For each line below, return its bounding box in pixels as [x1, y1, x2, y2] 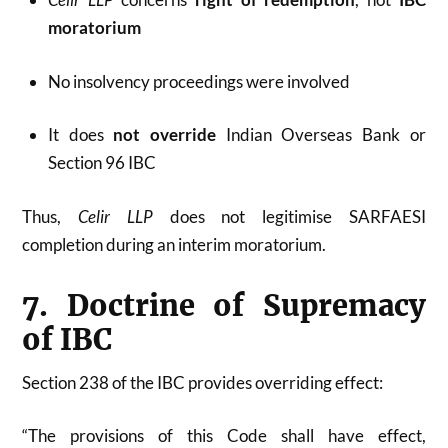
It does [47, 124, 114, 146]
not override [113, 124, 216, 146]
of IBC [22, 321, 113, 358]
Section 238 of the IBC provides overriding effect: [22, 371, 384, 393]
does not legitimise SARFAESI [152, 205, 426, 227]
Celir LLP [78, 205, 153, 227]
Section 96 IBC [47, 152, 156, 174]
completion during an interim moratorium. [22, 233, 327, 255]
